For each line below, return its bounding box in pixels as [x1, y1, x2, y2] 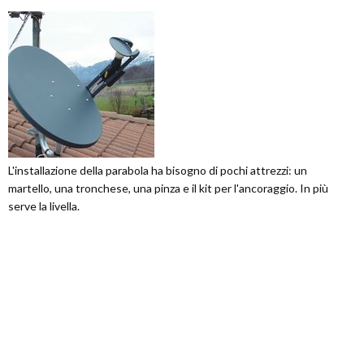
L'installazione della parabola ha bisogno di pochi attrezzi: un [8, 163, 307, 178]
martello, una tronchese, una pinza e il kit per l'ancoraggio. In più [8, 181, 328, 196]
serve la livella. [8, 199, 80, 214]
